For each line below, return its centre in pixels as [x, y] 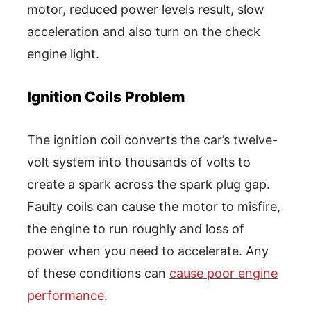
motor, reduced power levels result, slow [146, 9]
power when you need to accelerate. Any [148, 251]
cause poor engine [224, 273]
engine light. [63, 53]
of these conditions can [98, 273]
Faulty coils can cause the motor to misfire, [154, 206]
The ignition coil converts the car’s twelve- [152, 140]
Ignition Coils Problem [106, 96]
